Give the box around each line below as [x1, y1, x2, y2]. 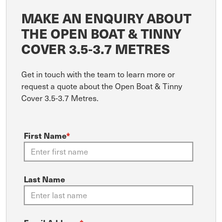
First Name [24, 129, 66, 141]
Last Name [24, 173, 65, 185]
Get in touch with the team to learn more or [21, 68, 175, 79]
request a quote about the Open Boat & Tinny [21, 80, 182, 91]
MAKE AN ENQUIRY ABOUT [21, 8, 191, 27]
